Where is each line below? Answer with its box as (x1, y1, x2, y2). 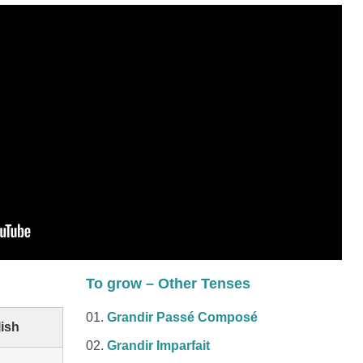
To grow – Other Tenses (85, 275, 250, 292)
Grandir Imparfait (106, 339, 210, 352)
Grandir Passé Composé (106, 310, 258, 324)
